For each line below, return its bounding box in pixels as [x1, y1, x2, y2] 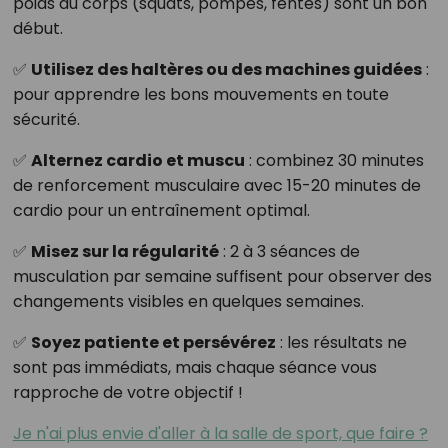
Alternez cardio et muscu [30, 149, 245, 173]
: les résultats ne [275, 331, 407, 355]
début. [12, 17, 63, 41]
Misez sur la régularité [30, 240, 219, 264]
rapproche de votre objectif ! [12, 381, 243, 405]
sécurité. [12, 108, 80, 132]
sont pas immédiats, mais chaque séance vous [12, 356, 377, 380]
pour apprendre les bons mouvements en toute [12, 83, 389, 107]
